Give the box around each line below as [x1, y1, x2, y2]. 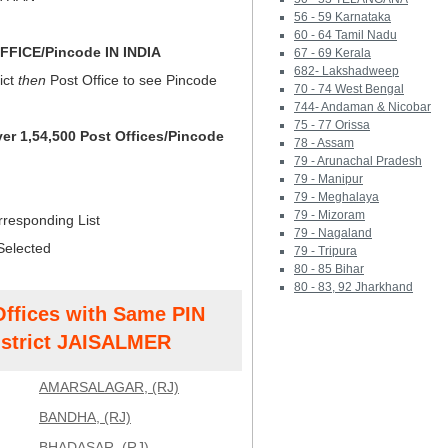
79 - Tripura [294, 244, 357, 258]
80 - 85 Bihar [294, 262, 364, 276]
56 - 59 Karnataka [294, 10, 391, 24]
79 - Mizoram [294, 208, 365, 222]
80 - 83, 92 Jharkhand [294, 280, 413, 294]
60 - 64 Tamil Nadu [294, 28, 397, 42]
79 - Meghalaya [294, 190, 379, 204]
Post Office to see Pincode [46, 72, 217, 88]
